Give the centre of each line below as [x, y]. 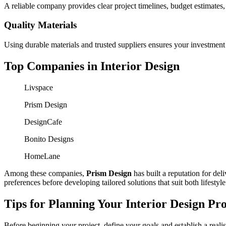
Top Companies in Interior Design [92, 66]
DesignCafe [43, 122]
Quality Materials [40, 25]
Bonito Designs [49, 139]
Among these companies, [45, 173]
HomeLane [42, 156]
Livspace [39, 87]
